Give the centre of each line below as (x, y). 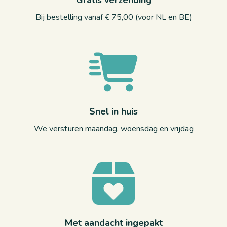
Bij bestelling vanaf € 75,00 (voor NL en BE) (113, 17)
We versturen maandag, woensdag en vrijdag (113, 129)
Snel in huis (113, 111)
